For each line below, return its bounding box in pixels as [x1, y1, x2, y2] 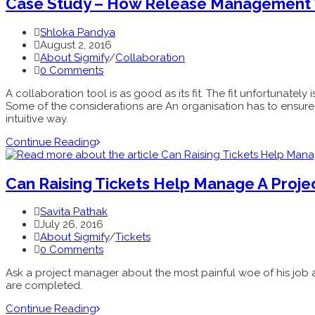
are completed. [6, 279, 82, 292]
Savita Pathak [40, 205, 108, 219]
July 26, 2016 [40, 218, 103, 231]
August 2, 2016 [40, 39, 112, 52]
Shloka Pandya [40, 26, 115, 39]
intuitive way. [6, 112, 68, 126]
